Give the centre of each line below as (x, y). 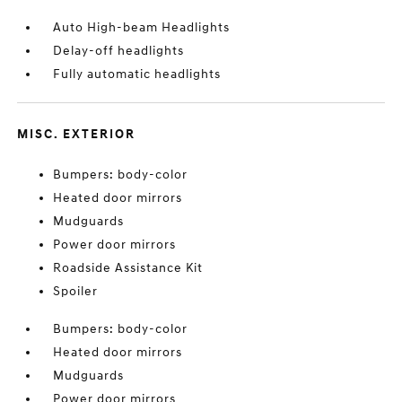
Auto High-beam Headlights (142, 27)
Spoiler (76, 291)
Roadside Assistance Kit (128, 268)
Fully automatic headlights (137, 74)
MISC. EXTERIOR (77, 134)
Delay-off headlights (119, 51)
